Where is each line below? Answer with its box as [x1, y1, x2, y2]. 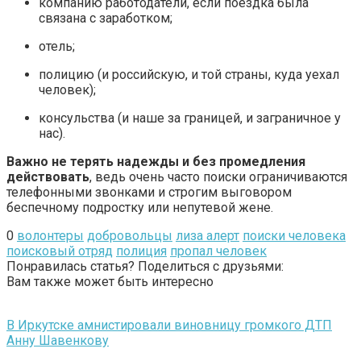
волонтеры [17, 228, 84, 244]
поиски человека [243, 228, 346, 244]
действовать [6, 169, 89, 185]
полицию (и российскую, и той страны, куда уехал [39, 67, 339, 83]
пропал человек [170, 243, 267, 259]
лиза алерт [176, 228, 239, 244]
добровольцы [87, 228, 172, 244]
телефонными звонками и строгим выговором [6, 185, 292, 201]
